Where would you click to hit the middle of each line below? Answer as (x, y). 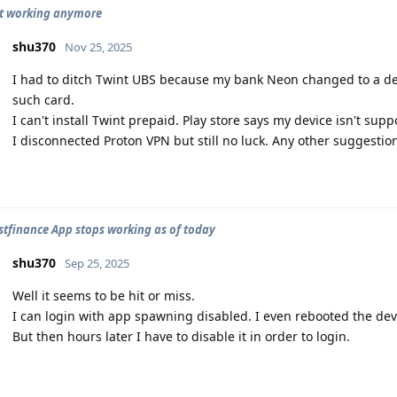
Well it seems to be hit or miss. (104, 296)
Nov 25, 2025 (98, 47)
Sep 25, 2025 (97, 263)
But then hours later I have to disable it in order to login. (181, 336)
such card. (43, 100)
